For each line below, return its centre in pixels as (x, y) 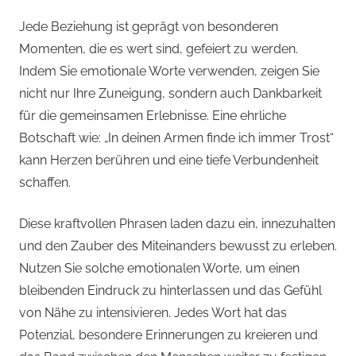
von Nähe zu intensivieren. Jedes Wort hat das (153, 313)
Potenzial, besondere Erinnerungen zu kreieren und (168, 335)
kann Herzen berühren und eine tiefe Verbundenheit (169, 161)
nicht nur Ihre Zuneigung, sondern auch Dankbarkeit (170, 94)
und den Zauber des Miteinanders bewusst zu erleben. (178, 246)
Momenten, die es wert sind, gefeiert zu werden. (159, 49)
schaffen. (45, 183)
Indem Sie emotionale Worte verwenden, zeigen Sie (169, 72)
